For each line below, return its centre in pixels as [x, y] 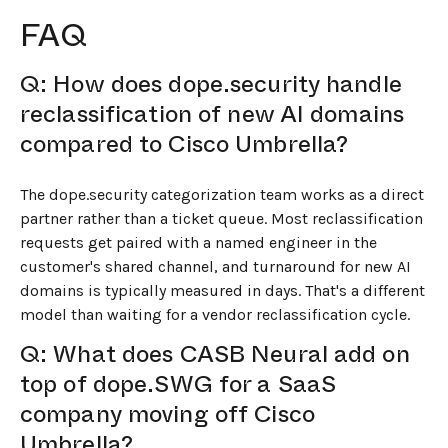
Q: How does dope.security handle [211, 83]
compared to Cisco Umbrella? [184, 143]
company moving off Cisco [167, 414]
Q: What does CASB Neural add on [215, 354]
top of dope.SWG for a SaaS [178, 384]
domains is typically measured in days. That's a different [222, 290]
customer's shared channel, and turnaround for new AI [215, 266]
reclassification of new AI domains [212, 113]
